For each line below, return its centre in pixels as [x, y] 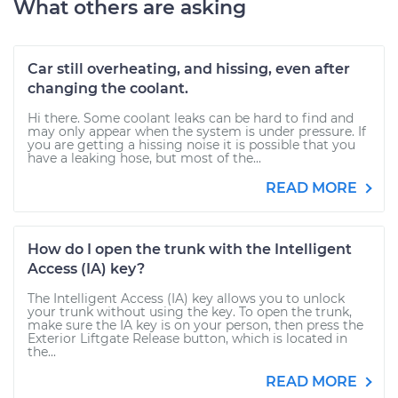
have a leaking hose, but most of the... [144, 158]
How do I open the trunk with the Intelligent [190, 249]
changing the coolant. [108, 88]
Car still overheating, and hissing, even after [189, 69]
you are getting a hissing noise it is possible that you [191, 145]
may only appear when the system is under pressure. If [197, 131]
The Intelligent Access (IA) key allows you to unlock [186, 298]
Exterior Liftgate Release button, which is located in [187, 338]
